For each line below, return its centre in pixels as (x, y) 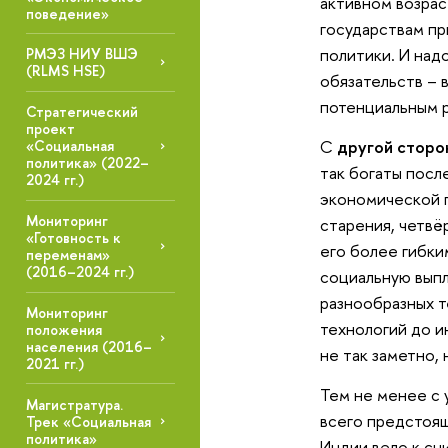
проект (50, 129)
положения (63, 330)
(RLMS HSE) (65, 71)
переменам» (67, 255)
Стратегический (81, 112)
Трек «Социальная (88, 421)
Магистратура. (74, 404)
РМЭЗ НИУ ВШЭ (81, 54)
